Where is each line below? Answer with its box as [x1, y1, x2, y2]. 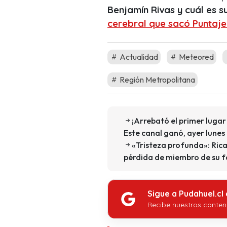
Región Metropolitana [118, 74, 195, 85]
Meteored [177, 52, 214, 62]
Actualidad [118, 52, 158, 62]
